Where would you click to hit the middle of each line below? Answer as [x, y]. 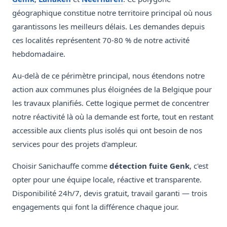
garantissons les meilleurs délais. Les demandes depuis [108, 27]
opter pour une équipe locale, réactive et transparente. [107, 180]
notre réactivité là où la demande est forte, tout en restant [113, 117]
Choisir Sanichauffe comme [61, 166]
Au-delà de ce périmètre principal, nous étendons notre [108, 76]
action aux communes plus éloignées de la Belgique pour [112, 89]
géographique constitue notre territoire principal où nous [112, 13]
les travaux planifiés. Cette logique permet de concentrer [111, 103]
